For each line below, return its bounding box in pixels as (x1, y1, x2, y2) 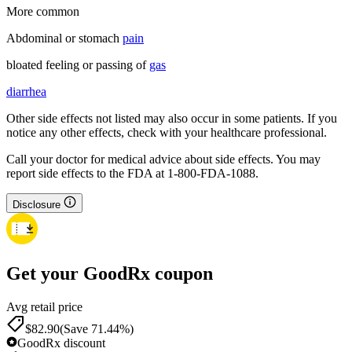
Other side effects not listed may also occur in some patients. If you (6, 112, 337, 126)
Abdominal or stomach (6, 31, 123, 46)
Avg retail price (6, 299, 82, 313)
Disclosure (13, 199, 60, 211)
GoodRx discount (17, 335, 105, 350)
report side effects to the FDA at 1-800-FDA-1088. (6, 167, 258, 181)
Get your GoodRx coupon (6, 262, 213, 284)
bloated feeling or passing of (6, 58, 149, 72)
